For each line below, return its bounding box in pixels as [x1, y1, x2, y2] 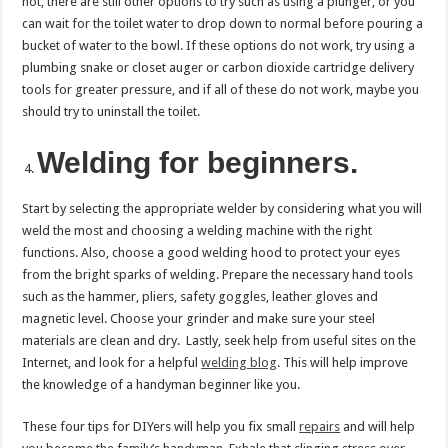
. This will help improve [277, 354, 409, 370]
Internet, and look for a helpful [22, 354, 202, 370]
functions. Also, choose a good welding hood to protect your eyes [22, 244, 401, 260]
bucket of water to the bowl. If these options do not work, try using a [22, 37, 416, 53]
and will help [340, 418, 416, 434]
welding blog [201, 354, 278, 370]
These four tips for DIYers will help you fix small [22, 418, 300, 434]
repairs [299, 418, 341, 434]
